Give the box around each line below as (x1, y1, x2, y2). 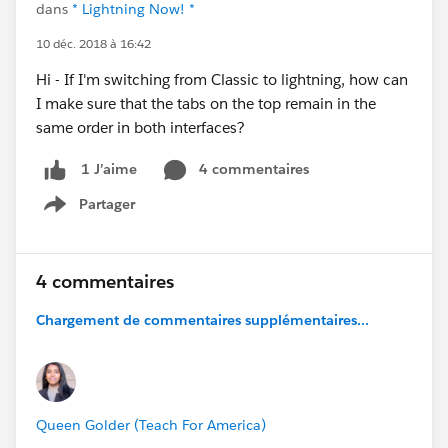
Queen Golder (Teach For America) (36, 415, 266, 434)
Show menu (55, 205, 136, 224)
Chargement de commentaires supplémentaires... (36, 310, 369, 329)
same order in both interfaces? (36, 118, 249, 137)
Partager (79, 194, 135, 213)
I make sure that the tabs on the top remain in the (36, 94, 376, 113)
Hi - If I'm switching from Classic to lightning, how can (36, 70, 408, 89)
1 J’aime (81, 160, 137, 179)
